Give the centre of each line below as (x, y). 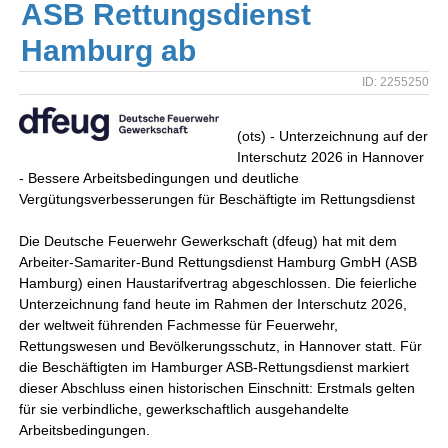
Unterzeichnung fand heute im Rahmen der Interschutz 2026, (213, 304)
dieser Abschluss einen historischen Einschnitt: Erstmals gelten (217, 388)
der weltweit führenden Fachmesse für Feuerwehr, (179, 325)
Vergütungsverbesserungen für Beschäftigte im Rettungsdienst (217, 199)
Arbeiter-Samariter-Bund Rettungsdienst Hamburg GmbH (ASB (218, 262)
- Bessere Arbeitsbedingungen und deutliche (159, 178)
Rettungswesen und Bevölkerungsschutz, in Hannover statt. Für (221, 346)
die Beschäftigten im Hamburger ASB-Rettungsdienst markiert (214, 367)
